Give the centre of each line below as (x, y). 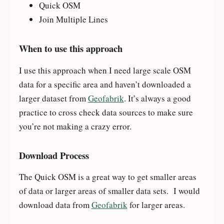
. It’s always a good (157, 98)
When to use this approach (70, 48)
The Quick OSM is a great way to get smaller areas (107, 176)
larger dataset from (53, 98)
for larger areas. (157, 204)
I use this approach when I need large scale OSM (105, 70)
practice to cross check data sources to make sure (106, 112)
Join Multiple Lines (73, 19)
